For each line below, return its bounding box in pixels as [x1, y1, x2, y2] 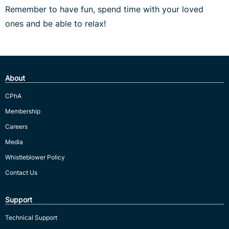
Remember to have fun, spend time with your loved [5, 4, 203, 15]
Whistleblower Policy [5, 153, 65, 162]
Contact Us [5, 169, 37, 177]
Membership [5, 107, 40, 116]
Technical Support [5, 214, 57, 222]
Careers [5, 123, 28, 131]
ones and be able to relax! [5, 18, 108, 29]
